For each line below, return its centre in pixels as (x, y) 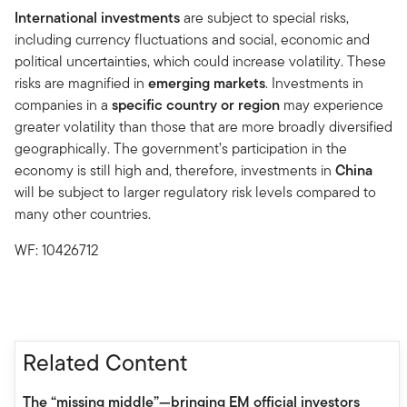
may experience (332, 104)
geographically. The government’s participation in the (181, 148)
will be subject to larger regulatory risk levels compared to (195, 192)
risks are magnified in (81, 83)
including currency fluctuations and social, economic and (192, 39)
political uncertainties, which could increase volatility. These (200, 61)
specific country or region (196, 104)
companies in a (63, 104)
